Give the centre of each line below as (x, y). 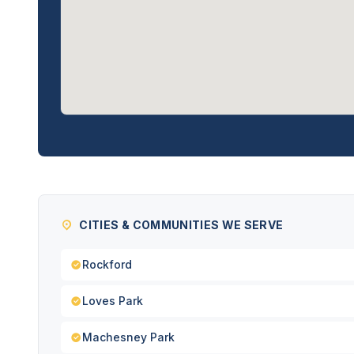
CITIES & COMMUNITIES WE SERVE (181, 225)
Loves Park (113, 301)
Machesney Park (128, 337)
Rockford (107, 264)
